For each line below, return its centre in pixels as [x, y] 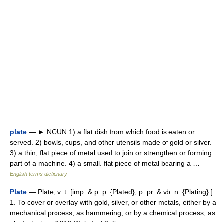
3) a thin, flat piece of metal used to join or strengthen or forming [111, 152]
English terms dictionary [39, 174]
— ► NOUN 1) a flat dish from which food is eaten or [111, 132]
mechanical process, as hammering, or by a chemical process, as [112, 212]
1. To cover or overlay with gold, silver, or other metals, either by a [113, 202]
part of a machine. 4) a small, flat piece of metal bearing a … [107, 163]
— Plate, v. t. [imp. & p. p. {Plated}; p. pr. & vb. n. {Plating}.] [120, 192]
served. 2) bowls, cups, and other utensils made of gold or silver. [111, 142]
